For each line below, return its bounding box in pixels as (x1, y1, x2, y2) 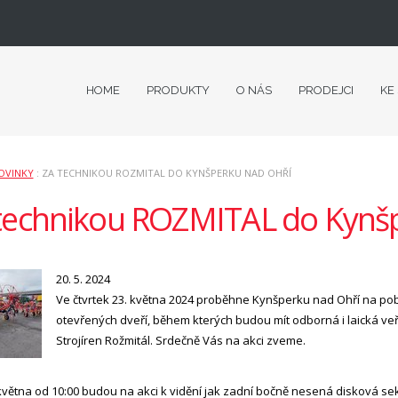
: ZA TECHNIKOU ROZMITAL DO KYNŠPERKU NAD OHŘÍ (33, 166, 291, 179)
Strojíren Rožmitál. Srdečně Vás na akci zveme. (56, 332, 306, 348)
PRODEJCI (298, 84, 354, 97)
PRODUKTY (147, 84, 210, 97)
